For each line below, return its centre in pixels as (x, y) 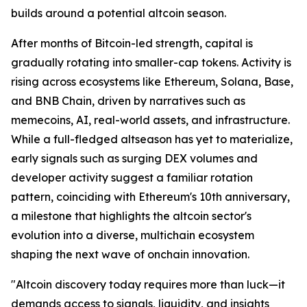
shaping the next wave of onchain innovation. (130, 255)
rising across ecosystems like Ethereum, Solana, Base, (152, 82)
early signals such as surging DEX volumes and (134, 159)
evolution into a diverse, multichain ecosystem (133, 235)
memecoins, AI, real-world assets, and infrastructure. (150, 120)
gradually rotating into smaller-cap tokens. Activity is (151, 63)
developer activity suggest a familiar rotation (132, 178)
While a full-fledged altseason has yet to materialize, (152, 139)
